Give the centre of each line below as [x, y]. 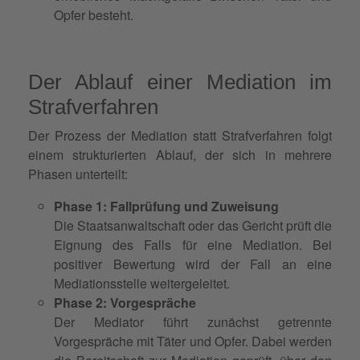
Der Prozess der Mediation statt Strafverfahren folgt [180, 135]
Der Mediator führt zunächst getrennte [193, 321]
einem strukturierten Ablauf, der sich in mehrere [180, 154]
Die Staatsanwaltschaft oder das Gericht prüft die [193, 225]
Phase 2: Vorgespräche [125, 302]
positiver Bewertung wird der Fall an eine [193, 264]
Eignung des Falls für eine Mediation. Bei [193, 244]
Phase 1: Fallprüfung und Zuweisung [166, 206]
